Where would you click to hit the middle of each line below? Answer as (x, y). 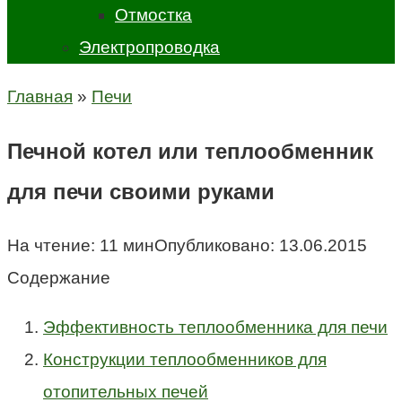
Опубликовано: (214, 245)
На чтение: (51, 245)
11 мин (125, 245)
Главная (40, 96)
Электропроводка (149, 47)
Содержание (59, 277)
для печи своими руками (141, 191)
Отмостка (153, 15)
